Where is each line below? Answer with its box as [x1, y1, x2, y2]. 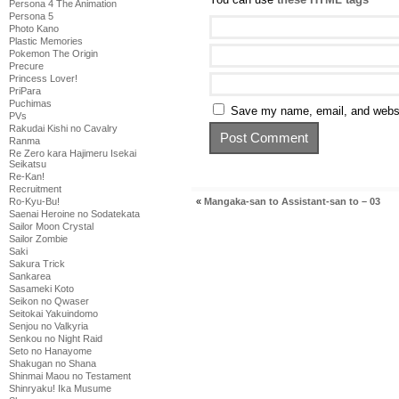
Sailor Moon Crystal [9, 221, 94, 232]
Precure [9, 61, 44, 71]
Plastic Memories [9, 36, 83, 46]
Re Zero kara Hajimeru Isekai [9, 148, 136, 159]
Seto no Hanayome [9, 346, 92, 356]
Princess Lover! [9, 73, 77, 84]
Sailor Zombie [9, 233, 68, 244]
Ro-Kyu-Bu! [9, 196, 60, 207]
